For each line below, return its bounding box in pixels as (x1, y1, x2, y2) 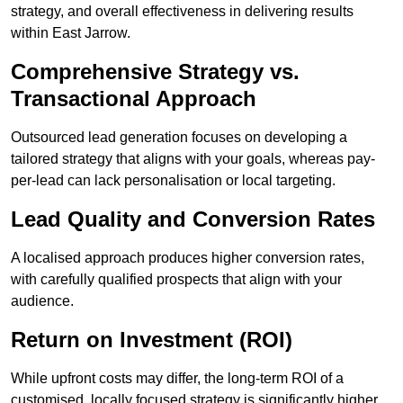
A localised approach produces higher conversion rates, (11, 250, 364, 266)
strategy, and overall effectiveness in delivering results (11, 4, 354, 20)
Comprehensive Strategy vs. (11, 59, 300, 85)
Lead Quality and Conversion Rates (11, 207, 375, 232)
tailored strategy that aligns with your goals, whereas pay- (11, 151, 375, 167)
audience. (11, 293, 74, 309)
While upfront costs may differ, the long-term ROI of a (11, 371, 344, 387)
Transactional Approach (11, 86, 256, 112)
